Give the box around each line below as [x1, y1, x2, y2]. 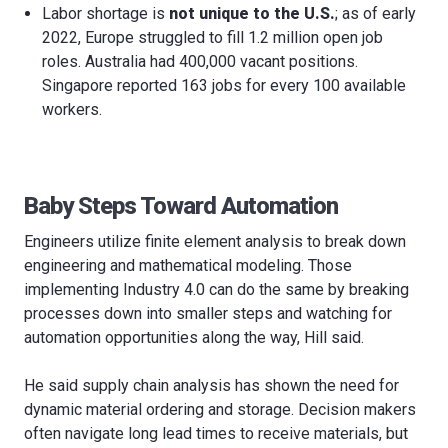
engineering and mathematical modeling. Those [24, 256, 352, 275]
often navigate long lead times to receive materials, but [24, 424, 408, 443]
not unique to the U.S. [169, 4, 336, 23]
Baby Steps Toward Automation [24, 192, 338, 220]
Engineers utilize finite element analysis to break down [24, 232, 406, 251]
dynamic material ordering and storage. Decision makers [24, 400, 416, 419]
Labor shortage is [42, 4, 170, 23]
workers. [42, 100, 103, 119]
